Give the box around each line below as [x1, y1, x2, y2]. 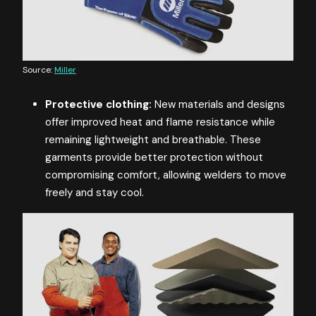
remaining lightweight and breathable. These [45, 132, 261, 147]
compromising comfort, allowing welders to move [45, 167, 286, 182]
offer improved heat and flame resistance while [45, 114, 275, 129]
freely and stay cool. [45, 185, 144, 200]
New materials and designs [152, 97, 285, 111]
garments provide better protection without [45, 150, 263, 164]
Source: [23, 63, 54, 75]
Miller [54, 63, 76, 75]
